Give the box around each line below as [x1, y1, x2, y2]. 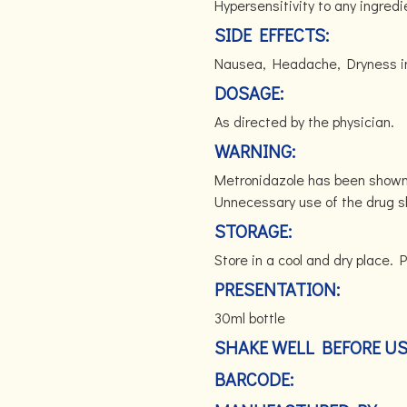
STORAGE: [214, 219, 292, 243]
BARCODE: [214, 367, 293, 391]
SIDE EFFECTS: [214, 23, 329, 46]
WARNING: [214, 139, 295, 163]
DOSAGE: [214, 81, 283, 104]
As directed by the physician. [214, 112, 402, 131]
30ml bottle [214, 308, 285, 327]
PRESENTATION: [214, 277, 340, 301]
